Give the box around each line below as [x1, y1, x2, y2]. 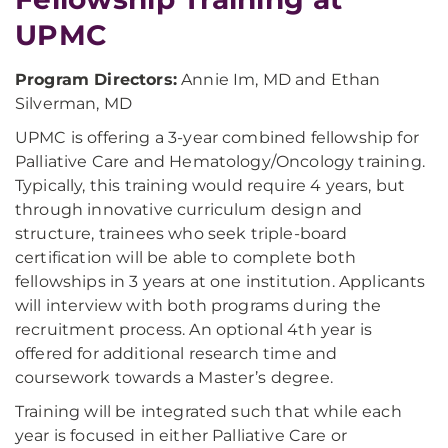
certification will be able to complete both [15, 248, 356, 268]
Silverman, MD [15, 94, 133, 114]
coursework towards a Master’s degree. [15, 368, 333, 388]
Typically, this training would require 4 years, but [15, 176, 406, 196]
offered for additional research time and [15, 344, 338, 364]
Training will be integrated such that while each [15, 402, 402, 422]
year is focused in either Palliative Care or [15, 426, 348, 446]
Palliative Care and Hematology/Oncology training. [15, 152, 425, 172]
